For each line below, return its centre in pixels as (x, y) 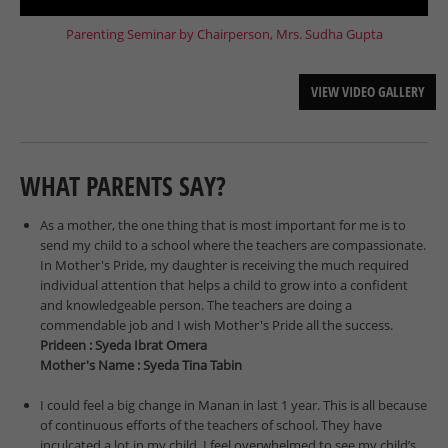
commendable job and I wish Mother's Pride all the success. (216, 325)
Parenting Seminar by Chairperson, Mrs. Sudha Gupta (224, 33)
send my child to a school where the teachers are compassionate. (233, 245)
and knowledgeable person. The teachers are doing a (196, 305)
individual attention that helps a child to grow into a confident (224, 285)
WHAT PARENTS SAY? (123, 186)
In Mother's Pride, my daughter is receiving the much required (224, 265)
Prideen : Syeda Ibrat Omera (123, 345)
